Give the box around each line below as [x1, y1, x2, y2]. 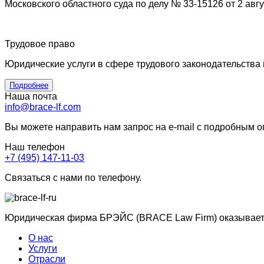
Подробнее [9, 81, 48, 90]
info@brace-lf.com [5, 102, 81, 113]
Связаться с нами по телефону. [5, 173, 141, 183]
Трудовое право [5, 39, 75, 49]
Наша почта [5, 91, 57, 102]
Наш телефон [5, 142, 65, 153]
